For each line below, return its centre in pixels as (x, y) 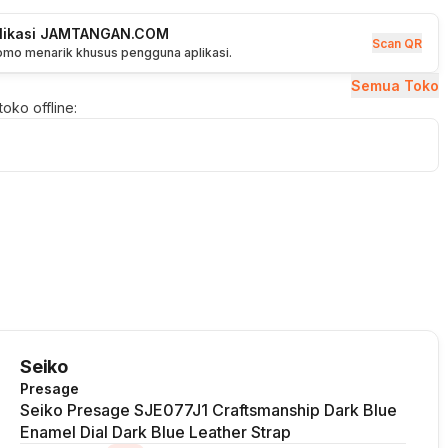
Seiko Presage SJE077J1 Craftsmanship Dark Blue (208, 410)
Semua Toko (395, 85)
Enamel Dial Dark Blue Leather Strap (155, 432)
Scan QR (397, 43)
